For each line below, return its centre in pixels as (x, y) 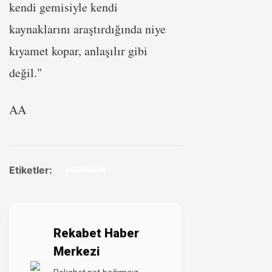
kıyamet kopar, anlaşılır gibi (78, 51)
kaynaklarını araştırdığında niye (87, 29)
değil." (25, 73)
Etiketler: (31, 170)
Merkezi (76, 251)
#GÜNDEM (86, 169)
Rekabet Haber (96, 233)
